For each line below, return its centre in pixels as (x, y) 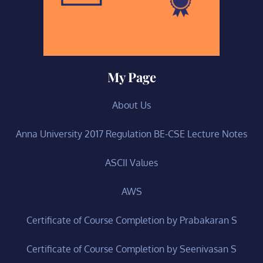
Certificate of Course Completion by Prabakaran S (131, 220)
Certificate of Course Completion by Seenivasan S (131, 249)
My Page (131, 77)
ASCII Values (131, 162)
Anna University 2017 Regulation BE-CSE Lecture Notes (131, 134)
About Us (131, 105)
